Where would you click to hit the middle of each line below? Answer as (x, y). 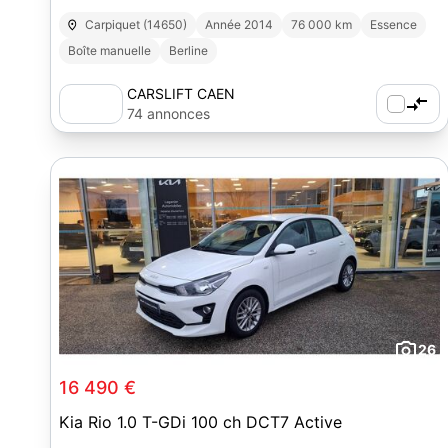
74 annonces (168, 113)
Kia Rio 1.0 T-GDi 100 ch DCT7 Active (200, 422)
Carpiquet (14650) (136, 24)
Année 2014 (239, 24)
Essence (394, 24)
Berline (188, 50)
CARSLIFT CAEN (181, 93)
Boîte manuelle (109, 50)
